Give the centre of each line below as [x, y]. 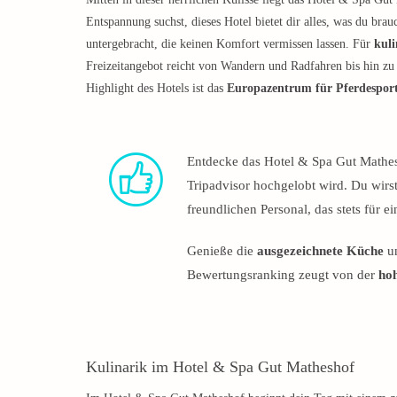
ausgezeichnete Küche [320, 250]
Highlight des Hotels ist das [156, 88]
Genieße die [222, 250]
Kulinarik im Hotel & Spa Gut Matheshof [220, 366]
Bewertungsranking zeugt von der [283, 274]
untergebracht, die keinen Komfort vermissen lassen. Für [230, 43]
